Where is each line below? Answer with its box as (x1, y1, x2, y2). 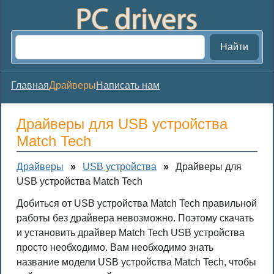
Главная (11, 80, 49, 91)
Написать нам (96, 80, 160, 91)
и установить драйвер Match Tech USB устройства (17, 228, 245, 238)
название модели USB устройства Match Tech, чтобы (17, 257, 256, 267)
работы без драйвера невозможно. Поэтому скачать (17, 213, 254, 223)
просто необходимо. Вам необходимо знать (17, 242, 213, 253)
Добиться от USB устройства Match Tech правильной (17, 198, 257, 209)
